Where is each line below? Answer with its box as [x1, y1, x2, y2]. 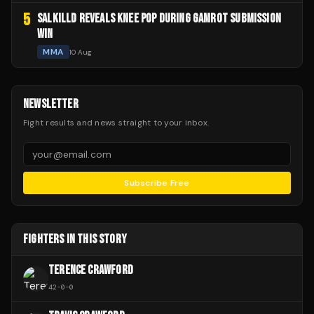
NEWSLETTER [23, 97, 78, 112]
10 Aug [69, 47, 92, 57]
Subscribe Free [124, 177, 190, 189]
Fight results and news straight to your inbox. [23, 117, 210, 129]
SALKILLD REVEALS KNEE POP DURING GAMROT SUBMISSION [37, 11, 281, 27]
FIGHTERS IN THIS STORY [23, 232, 127, 247]
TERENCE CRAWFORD [48, 263, 133, 278]
